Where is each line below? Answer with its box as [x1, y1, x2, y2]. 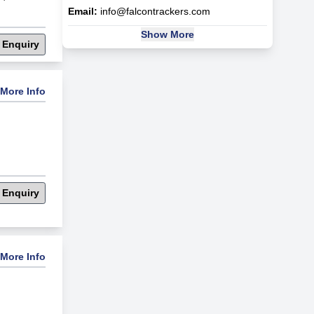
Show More [140, 28, 194, 40]
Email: [67, 5, 97, 17]
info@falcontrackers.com [100, 5, 210, 17]
